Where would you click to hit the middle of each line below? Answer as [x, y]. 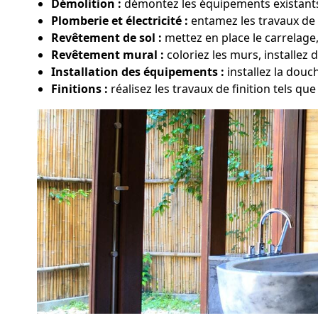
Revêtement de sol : [106, 37]
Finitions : [79, 88]
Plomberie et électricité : [120, 20]
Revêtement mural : [108, 54]
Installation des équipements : [138, 71]
